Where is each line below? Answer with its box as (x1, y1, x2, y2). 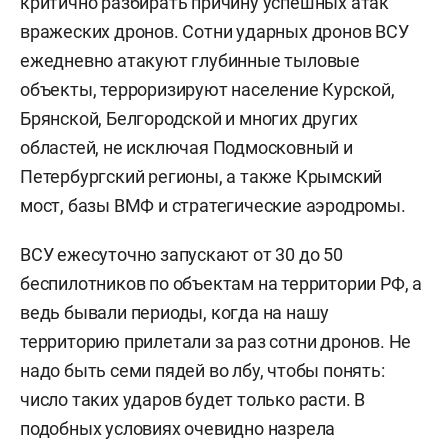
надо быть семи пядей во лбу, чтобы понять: (20, 360, 385, 381)
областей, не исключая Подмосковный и (20, 137, 353, 158)
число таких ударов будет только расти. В (20, 389, 365, 410)
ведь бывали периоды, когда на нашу (20, 302, 330, 323)
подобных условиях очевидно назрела (20, 418, 336, 439)
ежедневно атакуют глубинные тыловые (20, 50, 360, 71)
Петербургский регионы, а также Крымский (20, 166, 383, 187)
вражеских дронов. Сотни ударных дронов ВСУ (20, 21, 409, 42)
